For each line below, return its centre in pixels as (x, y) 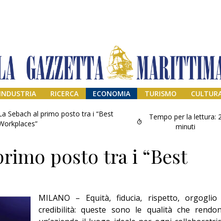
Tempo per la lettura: (182, 117)
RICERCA (65, 94)
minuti (185, 127)
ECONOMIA (111, 94)
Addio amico (178, 208)
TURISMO (160, 94)
